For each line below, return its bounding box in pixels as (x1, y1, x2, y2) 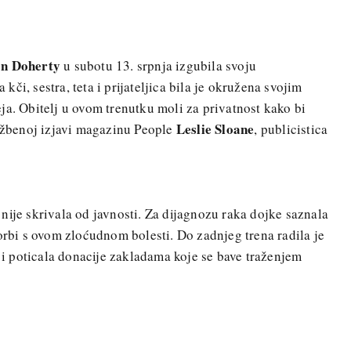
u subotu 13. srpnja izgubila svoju (60, 56, 256, 74)
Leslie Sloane (175, 118, 255, 139)
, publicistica (254, 119, 328, 138)
